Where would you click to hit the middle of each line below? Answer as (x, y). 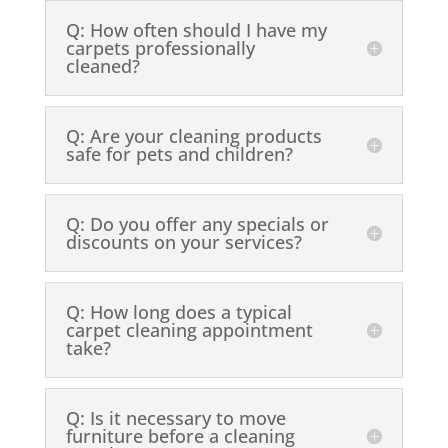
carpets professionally (160, 48)
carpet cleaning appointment (189, 330)
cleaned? (102, 66)
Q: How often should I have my (196, 30)
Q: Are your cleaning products (193, 136)
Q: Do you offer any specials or (197, 224)
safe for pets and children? (179, 154)
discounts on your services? (183, 242)
